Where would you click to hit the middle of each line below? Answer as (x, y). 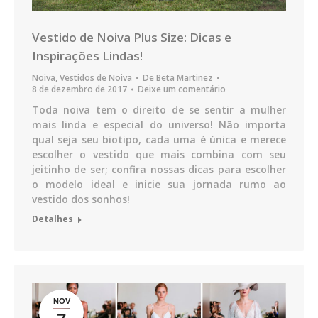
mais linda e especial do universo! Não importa (159, 125)
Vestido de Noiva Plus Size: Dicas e (132, 38)
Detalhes (53, 219)
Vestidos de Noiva (96, 78)
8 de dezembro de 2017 (79, 89)
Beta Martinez (185, 78)
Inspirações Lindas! (87, 56)
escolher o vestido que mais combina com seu (159, 155)
